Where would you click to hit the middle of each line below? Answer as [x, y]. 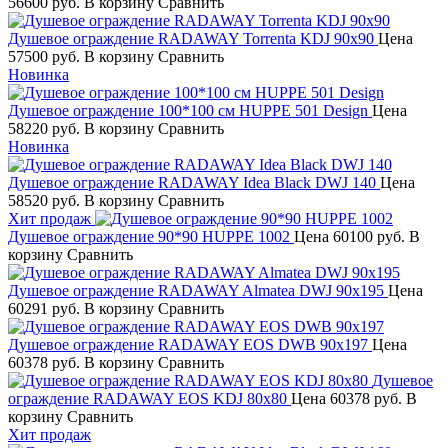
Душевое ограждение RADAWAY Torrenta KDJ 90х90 [191, 38]
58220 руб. [46, 128]
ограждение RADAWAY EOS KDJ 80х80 [147, 398]
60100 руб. [369, 236]
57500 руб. [46, 56]
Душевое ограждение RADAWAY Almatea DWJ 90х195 [196, 290]
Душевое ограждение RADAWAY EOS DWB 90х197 [188, 344]
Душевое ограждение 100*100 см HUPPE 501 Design [188, 110]
